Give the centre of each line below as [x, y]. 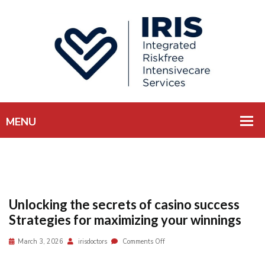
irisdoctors [92, 242]
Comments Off [143, 242]
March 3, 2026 [41, 242]
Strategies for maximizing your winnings [125, 220]
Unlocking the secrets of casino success [124, 204]
